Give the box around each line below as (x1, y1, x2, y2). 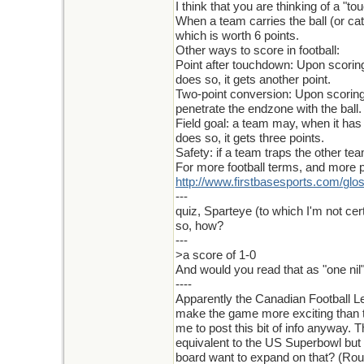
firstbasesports (234, 175, 313, 188)
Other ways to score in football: (175, 44, 340, 57)
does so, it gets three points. (175, 132, 324, 145)
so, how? (175, 219, 223, 232)
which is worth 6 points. (175, 29, 299, 42)
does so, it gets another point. (175, 73, 331, 86)
